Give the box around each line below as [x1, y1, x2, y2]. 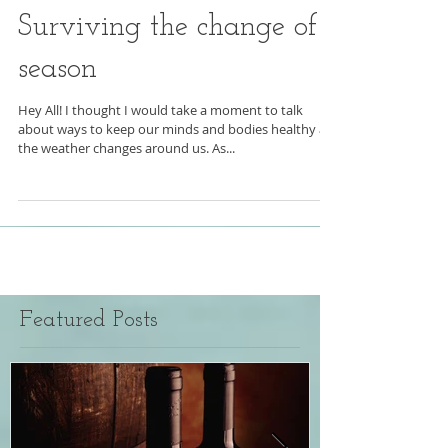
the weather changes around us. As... [18, 179, 235, 197]
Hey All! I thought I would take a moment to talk [18, 141, 303, 159]
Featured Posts [20, 349, 158, 372]
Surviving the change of [18, 52, 317, 83]
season [18, 94, 97, 125]
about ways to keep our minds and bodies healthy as [18, 160, 332, 178]
